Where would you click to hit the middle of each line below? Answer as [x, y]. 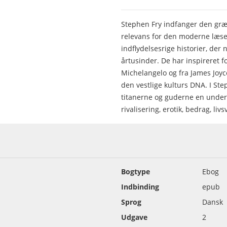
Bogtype [136, 172]
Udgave [134, 217]
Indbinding [140, 187]
